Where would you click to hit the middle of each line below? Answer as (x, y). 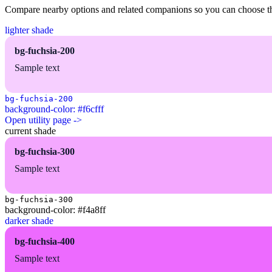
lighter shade (29, 30)
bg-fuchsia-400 (45, 242)
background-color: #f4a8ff (55, 210)
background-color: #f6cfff (54, 109)
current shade (30, 131)
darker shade (29, 221)
